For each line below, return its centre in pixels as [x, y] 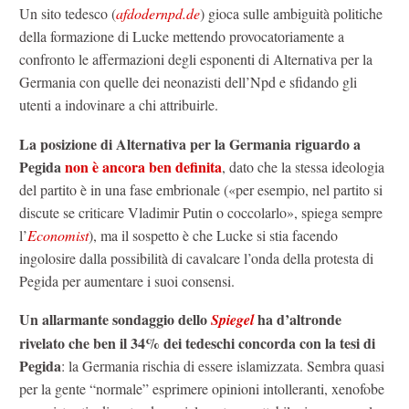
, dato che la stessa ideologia [303, 166]
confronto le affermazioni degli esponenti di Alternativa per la [196, 59]
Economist [58, 235]
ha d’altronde [298, 320]
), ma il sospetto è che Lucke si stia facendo [213, 235]
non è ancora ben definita [143, 166]
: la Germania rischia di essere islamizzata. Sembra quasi [223, 366]
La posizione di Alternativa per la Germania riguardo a [190, 143]
